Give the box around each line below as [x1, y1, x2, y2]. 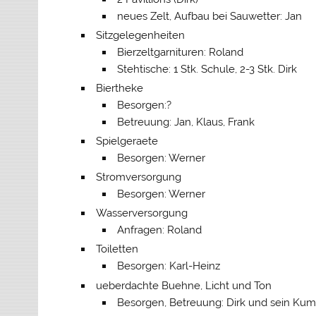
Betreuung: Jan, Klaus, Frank [117, 116, 255, 129]
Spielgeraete [95, 135, 158, 148]
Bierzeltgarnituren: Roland [117, 46, 244, 59]
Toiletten [95, 243, 138, 256]
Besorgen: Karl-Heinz [117, 260, 221, 273]
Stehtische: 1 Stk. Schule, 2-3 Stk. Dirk [117, 63, 298, 76]
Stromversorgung [95, 171, 181, 184]
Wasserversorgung [95, 207, 188, 220]
